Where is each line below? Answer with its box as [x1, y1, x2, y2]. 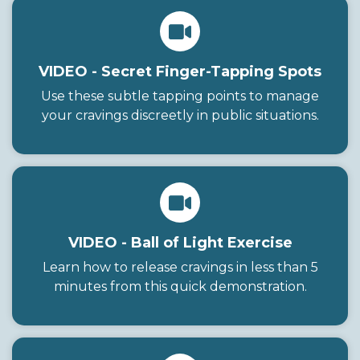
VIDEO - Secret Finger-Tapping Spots [39, 62, 321, 80]
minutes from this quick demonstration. [53, 278, 307, 294]
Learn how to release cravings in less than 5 [42, 259, 318, 275]
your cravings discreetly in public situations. [41, 107, 319, 123]
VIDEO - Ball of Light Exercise [67, 233, 292, 252]
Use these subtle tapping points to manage [41, 88, 319, 104]
